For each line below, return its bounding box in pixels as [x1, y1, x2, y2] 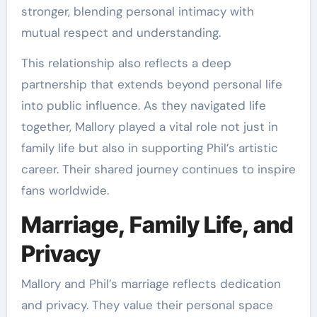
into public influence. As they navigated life [21, 98, 266, 114]
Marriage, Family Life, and [21, 211, 294, 239]
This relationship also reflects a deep [21, 55, 231, 71]
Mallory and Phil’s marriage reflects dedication [21, 275, 281, 292]
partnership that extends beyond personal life [21, 76, 282, 93]
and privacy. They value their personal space [21, 296, 273, 313]
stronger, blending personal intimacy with [21, 4, 254, 20]
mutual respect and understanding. [21, 25, 221, 41]
